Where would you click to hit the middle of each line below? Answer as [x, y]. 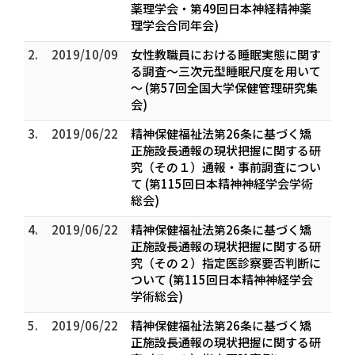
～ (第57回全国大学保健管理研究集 [224, 88]
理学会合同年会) [175, 25]
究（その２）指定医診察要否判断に [226, 263]
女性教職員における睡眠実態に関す [226, 54]
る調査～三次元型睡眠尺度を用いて [226, 71]
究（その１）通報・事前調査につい [226, 167]
